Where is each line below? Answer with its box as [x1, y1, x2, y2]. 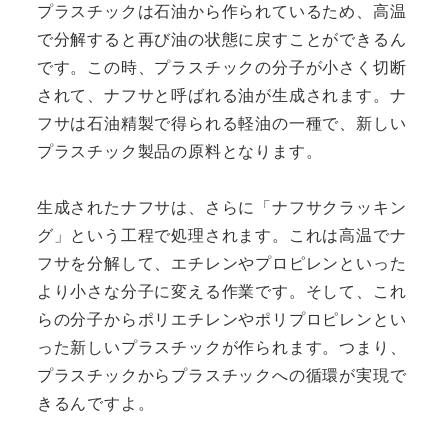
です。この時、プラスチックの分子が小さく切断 [36, 54, 407, 78]
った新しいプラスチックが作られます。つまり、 [36, 334, 407, 358]
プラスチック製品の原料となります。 [36, 138, 323, 162]
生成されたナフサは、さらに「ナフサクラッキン [36, 194, 407, 218]
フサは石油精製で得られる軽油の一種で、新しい [36, 110, 407, 134]
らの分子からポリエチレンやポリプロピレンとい [36, 306, 407, 330]
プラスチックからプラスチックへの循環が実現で [36, 362, 407, 386]
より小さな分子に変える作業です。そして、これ [36, 278, 407, 302]
